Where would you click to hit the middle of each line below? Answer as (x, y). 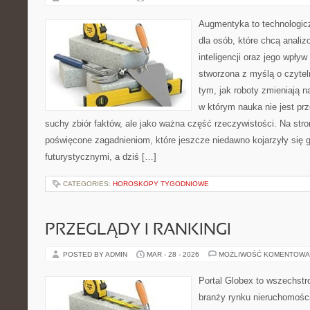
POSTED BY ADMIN (96, 254)
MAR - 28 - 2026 (173, 254)
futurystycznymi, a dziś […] (101, 157)
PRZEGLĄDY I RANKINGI (138, 230)
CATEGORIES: (88, 184)
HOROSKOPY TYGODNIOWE (161, 184)
